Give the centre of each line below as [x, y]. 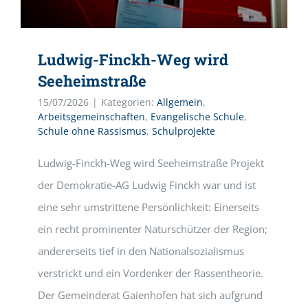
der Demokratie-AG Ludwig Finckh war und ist [147, 185]
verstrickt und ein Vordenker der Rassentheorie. [151, 273]
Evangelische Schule [197, 117]
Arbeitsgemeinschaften [91, 117]
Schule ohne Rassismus [92, 131]
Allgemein [180, 102]
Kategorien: [129, 102]
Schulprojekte [184, 131]
